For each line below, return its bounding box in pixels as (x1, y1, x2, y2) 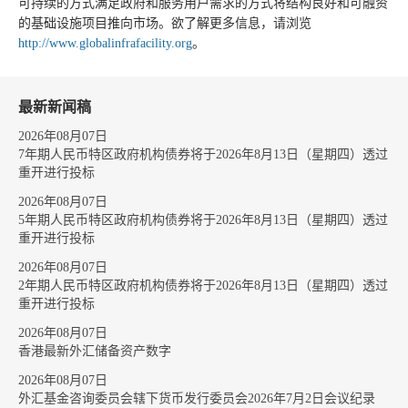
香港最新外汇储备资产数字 (18, 344, 171, 358)
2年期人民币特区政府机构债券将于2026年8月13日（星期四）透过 (18, 279, 388, 292)
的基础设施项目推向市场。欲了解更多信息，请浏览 (18, 16, 311, 30)
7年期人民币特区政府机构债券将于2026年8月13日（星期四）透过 (18, 148, 388, 161)
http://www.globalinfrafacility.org (18, 36, 192, 50)
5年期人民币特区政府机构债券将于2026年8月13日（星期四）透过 (18, 213, 388, 227)
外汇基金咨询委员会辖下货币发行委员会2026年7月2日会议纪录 (18, 392, 375, 405)
